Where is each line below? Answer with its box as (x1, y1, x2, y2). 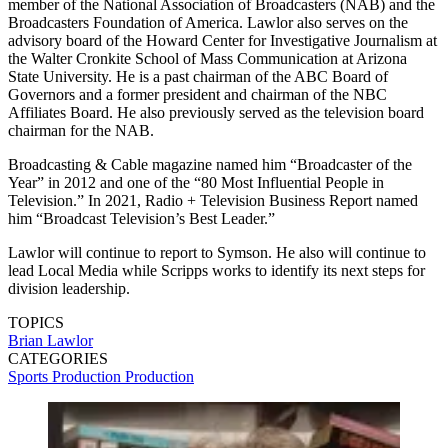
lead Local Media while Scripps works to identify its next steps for (8, 262, 425, 280)
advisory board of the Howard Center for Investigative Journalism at (8, 32, 437, 50)
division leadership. (8, 280, 130, 298)
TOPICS (8, 314, 64, 332)
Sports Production (8, 368, 125, 386)
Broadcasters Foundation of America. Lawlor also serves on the (8, 14, 408, 32)
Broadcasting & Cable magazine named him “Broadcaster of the (8, 156, 412, 174)
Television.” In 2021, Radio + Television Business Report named (8, 192, 418, 210)
